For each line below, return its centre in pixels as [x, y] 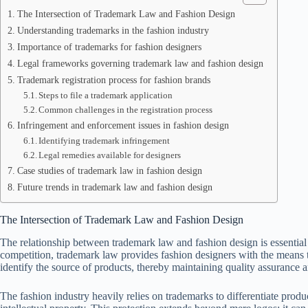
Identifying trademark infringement [104, 141]
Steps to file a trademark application [106, 95]
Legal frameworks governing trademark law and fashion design [140, 63]
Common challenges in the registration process [126, 110]
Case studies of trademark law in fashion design [109, 170]
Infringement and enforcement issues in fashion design [123, 125]
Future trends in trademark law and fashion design [114, 187]
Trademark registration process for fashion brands [113, 80]
